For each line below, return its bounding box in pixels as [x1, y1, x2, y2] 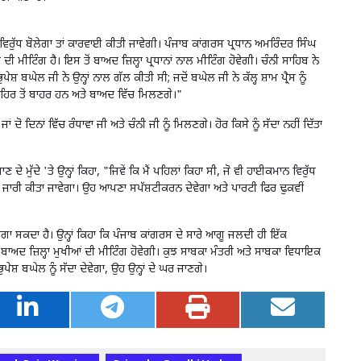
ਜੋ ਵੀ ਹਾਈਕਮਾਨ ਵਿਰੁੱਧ [223, 164, 316, 180]
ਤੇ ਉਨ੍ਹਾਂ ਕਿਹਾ [48, 164, 97, 180]
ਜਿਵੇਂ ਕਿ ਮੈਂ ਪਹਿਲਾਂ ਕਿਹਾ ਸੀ [109, 164, 217, 180]
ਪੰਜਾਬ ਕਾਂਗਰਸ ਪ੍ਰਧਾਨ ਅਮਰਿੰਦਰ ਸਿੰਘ [164, 37, 316, 53]
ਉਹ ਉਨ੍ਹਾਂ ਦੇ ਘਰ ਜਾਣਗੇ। [111, 262, 207, 278]
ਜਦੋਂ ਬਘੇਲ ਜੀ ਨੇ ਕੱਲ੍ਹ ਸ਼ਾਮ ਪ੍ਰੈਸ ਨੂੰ [173, 71, 306, 87]
